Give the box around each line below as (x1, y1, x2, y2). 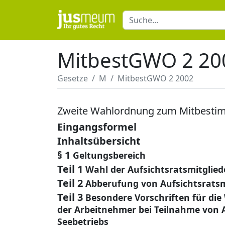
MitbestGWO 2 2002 (118, 73, 193, 84)
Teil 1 (57, 162, 83, 176)
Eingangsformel (57, 120, 137, 134)
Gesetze (57, 73, 88, 84)
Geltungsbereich (73, 149, 146, 161)
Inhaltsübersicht (57, 134, 141, 148)
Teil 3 (57, 190, 83, 204)
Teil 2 (57, 176, 83, 190)
